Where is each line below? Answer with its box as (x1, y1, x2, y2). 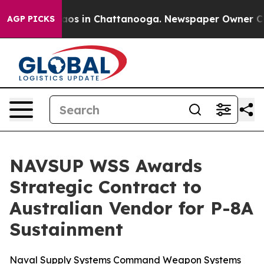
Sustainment (9, 218, 123, 240)
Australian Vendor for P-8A (9, 197, 253, 219)
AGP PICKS (7, 14, 55, 24)
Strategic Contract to (9, 176, 202, 198)
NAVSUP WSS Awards (9, 154, 202, 177)
